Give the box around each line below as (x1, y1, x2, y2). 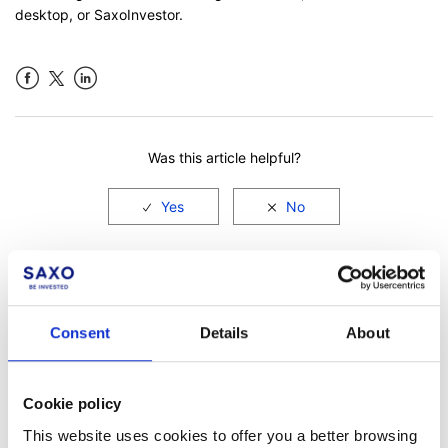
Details (199, 324, 249, 342)
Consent (50, 324, 110, 342)
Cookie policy (23, 395, 122, 413)
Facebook (15, 92, 80, 110)
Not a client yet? (46, 417, 166, 437)
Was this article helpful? (147, 148, 301, 166)
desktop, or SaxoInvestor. (15, 5, 183, 23)
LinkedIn (73, 92, 129, 110)
